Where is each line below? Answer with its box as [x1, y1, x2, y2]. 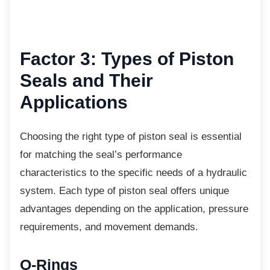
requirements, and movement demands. [20, 221, 198, 233]
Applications [20, 92, 128, 112]
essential [198, 130, 242, 142]
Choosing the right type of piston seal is [20, 130, 198, 142]
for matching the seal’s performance [20, 148, 182, 160]
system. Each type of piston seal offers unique [20, 184, 229, 196]
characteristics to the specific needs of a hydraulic [20, 166, 247, 178]
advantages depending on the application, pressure [20, 202, 248, 215]
